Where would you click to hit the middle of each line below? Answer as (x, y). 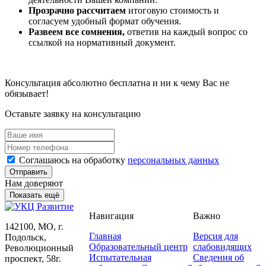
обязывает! (27, 94)
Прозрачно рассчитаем (77, 11)
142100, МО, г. (34, 227)
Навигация (111, 216)
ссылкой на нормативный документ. (102, 43)
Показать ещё (34, 195)
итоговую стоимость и (172, 11)
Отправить (28, 172)
